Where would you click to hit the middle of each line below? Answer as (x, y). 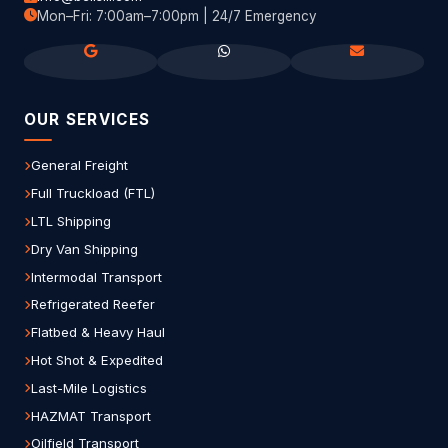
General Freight (79, 165)
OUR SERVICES (87, 120)
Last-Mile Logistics (89, 387)
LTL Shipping (71, 221)
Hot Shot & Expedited (97, 360)
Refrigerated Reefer (93, 304)
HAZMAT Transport (91, 415)
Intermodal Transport (96, 276)
